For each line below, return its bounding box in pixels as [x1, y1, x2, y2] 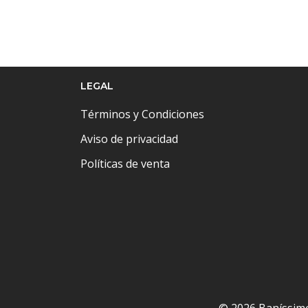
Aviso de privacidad [80, 131, 178, 146]
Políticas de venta [80, 156, 170, 171]
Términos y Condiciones [80, 107, 204, 122]
